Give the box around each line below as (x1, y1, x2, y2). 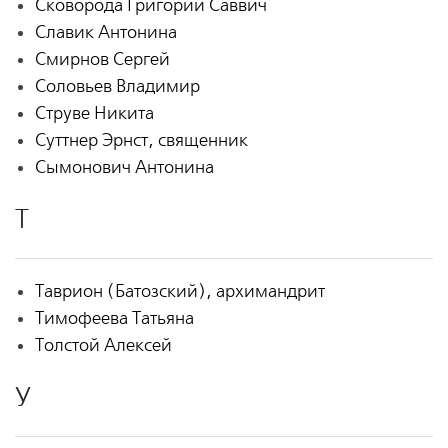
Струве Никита (34, 103, 154, 125)
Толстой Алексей (34, 335, 172, 357)
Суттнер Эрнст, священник (34, 130, 248, 152)
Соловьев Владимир (34, 76, 200, 98)
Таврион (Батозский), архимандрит (34, 281, 325, 303)
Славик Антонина (34, 22, 177, 44)
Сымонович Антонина (34, 157, 214, 179)
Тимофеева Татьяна (34, 308, 194, 330)
